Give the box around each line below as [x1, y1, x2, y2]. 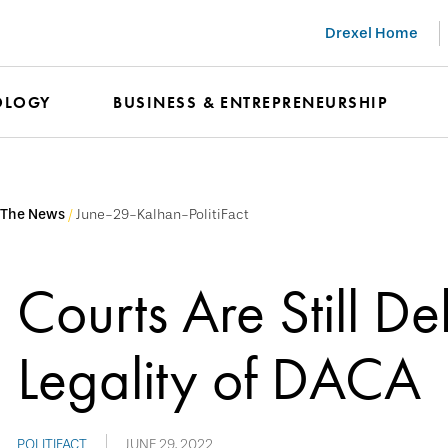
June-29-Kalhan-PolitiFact [76, 206, 252, 223]
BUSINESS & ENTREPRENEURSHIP [113, 92, 389, 113]
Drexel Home [325, 23, 418, 42]
